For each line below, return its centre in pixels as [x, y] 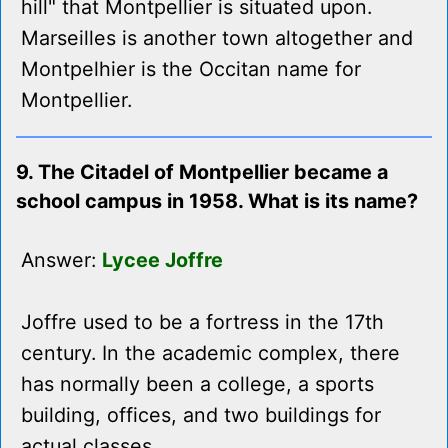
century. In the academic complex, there [210, 353]
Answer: [61, 260]
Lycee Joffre [162, 260]
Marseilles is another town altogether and [217, 38]
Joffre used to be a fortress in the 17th [202, 322]
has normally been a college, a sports [197, 384]
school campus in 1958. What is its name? [217, 201]
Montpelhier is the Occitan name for [191, 69]
